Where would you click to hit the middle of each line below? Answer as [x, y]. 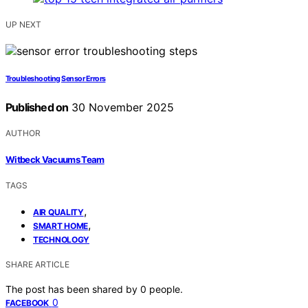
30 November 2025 [121, 108]
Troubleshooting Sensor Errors [56, 79]
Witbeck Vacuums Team [55, 159]
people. [166, 289]
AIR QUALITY [58, 212]
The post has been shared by [73, 289]
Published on [37, 108]
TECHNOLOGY [61, 239]
